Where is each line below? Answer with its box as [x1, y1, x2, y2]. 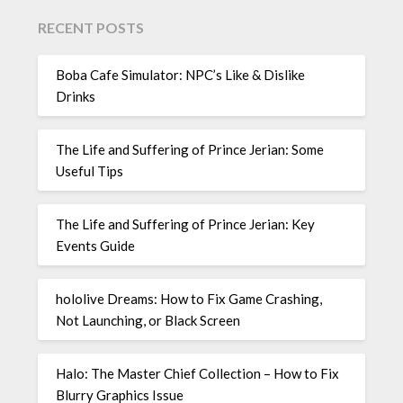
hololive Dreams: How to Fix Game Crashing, [56, 291, 323, 308]
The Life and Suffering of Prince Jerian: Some [56, 141, 325, 158]
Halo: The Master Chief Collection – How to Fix [56, 365, 340, 382]
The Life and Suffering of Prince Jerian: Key [56, 216, 316, 233]
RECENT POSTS [38, 18, 145, 36]
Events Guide [56, 237, 136, 255]
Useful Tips [56, 163, 124, 180]
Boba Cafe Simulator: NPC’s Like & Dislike [56, 67, 306, 84]
